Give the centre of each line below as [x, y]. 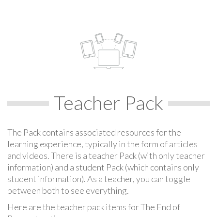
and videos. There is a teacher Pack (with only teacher [106, 155]
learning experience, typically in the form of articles [102, 144]
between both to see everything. [68, 190]
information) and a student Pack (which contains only [103, 167]
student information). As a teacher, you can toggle [99, 178]
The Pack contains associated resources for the [94, 132]
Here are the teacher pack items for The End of [94, 207]
